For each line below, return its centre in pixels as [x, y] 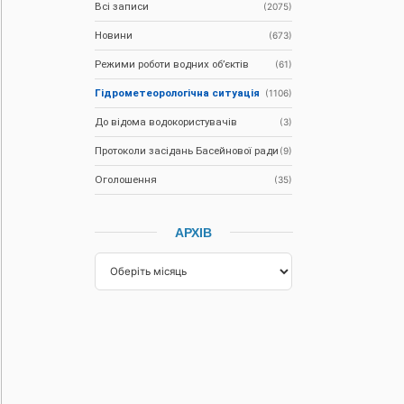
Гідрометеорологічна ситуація [178, 92]
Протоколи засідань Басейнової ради [187, 150]
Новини [114, 35]
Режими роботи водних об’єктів [172, 64]
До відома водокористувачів [166, 121]
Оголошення [126, 179]
